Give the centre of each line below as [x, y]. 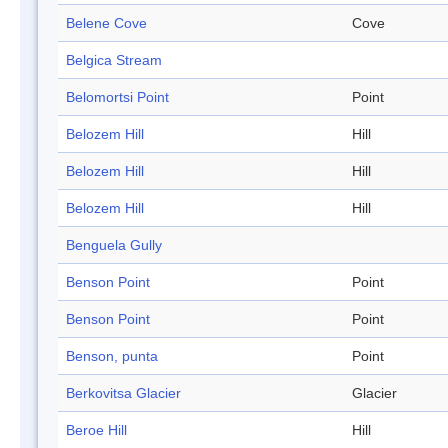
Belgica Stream [114, 60]
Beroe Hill [96, 430]
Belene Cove [106, 23]
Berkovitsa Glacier [123, 393]
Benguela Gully [114, 245]
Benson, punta [112, 356]
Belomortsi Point [117, 97]
